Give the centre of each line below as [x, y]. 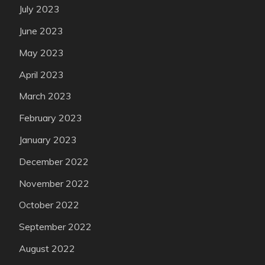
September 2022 [55, 227]
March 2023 [45, 96]
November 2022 [54, 183]
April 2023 [41, 74]
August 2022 [47, 248]
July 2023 [39, 9]
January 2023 [48, 139]
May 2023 [41, 52]
